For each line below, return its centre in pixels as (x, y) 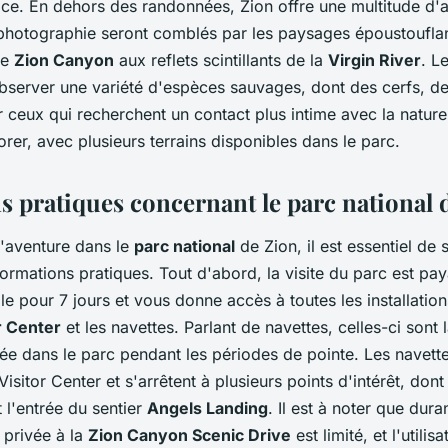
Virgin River (374, 59)
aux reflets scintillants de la (221, 59)
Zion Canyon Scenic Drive (189, 434)
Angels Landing (207, 407)
